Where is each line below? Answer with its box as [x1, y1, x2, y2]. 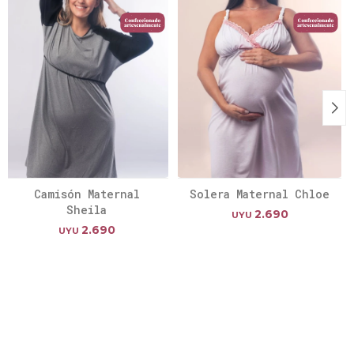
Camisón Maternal [33, 186, 140, 201]
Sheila [66, 201, 107, 217]
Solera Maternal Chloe [190, 186, 330, 201]
